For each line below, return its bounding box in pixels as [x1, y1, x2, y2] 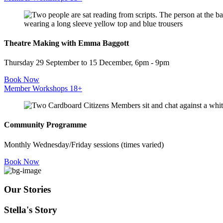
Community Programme [4, 120, 87, 129]
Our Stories [4, 184, 51, 195]
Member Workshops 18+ [4, 84, 82, 93]
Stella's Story [4, 205, 57, 216]
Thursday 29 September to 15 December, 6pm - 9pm [4, 58, 169, 67]
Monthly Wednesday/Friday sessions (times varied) [4, 140, 164, 149]
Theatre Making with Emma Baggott [4, 38, 129, 47]
